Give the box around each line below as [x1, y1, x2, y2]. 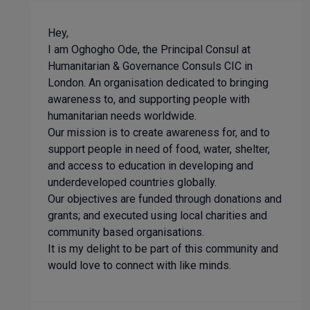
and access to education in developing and [48, 159, 253, 172]
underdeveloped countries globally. [48, 176, 217, 189]
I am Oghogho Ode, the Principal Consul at [48, 43, 250, 56]
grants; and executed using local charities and [48, 209, 267, 222]
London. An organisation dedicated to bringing [48, 76, 268, 89]
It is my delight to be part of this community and [48, 242, 278, 255]
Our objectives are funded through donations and [48, 192, 282, 206]
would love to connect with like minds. [48, 259, 231, 272]
